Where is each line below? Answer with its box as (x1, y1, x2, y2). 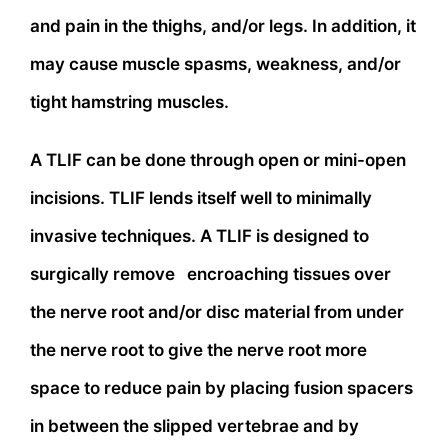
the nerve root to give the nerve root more (30, 339, 367, 360)
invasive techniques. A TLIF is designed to (30, 225, 369, 246)
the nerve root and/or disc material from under (30, 301, 404, 322)
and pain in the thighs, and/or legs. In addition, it (30, 15, 416, 36)
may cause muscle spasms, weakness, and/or (30, 53, 401, 74)
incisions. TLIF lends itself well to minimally (30, 187, 372, 208)
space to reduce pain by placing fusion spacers (30, 377, 413, 398)
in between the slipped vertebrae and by (30, 415, 359, 436)
